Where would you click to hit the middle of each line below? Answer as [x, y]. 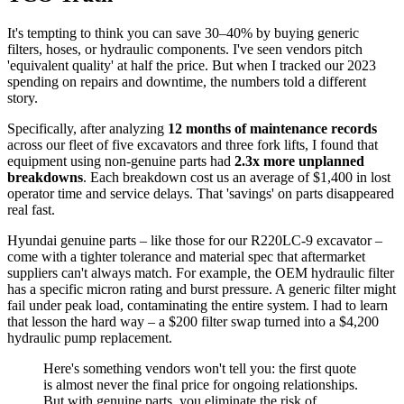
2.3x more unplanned [299, 161]
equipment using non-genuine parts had [121, 161]
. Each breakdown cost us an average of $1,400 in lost [237, 177]
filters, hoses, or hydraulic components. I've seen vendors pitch [185, 49]
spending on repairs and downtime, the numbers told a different [187, 81]
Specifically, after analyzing [87, 128]
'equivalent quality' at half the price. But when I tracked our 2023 [192, 65]
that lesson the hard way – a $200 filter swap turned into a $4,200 [193, 321]
